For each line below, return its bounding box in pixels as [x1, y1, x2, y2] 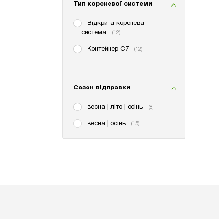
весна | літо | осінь [87, 104, 143, 110]
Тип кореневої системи [73, 1, 153, 8]
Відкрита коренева [87, 21, 144, 27]
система [81, 30, 107, 36]
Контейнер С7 [87, 46, 129, 53]
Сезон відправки [73, 85, 131, 91]
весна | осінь [87, 120, 126, 127]
